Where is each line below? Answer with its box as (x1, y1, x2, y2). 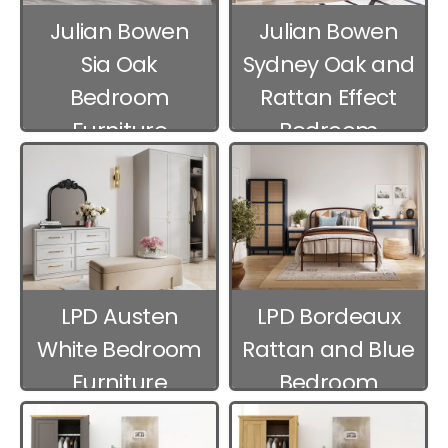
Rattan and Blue (242, 333, 415, 365)
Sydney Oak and (242, 48, 415, 80)
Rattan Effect (260, 81, 397, 113)
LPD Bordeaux (256, 300, 401, 332)
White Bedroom (37, 333, 202, 365)
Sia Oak (81, 48, 158, 80)
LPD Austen (60, 300, 179, 332)
